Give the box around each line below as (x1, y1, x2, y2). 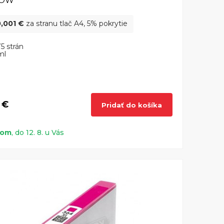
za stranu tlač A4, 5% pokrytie (24, 19, 127, 28)
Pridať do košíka (101, 100, 162, 109)
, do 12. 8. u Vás (11, 128, 64, 137)
